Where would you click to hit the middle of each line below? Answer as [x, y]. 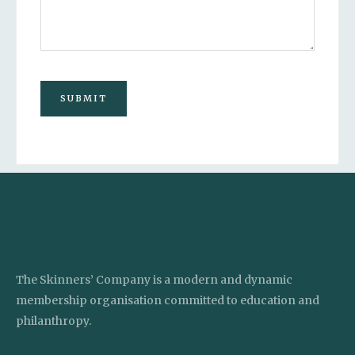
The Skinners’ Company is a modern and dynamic [154, 279]
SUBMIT [84, 98]
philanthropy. [54, 321]
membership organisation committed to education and [168, 300]
